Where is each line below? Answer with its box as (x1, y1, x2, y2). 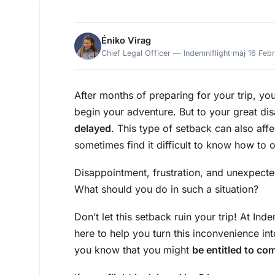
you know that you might (74, 244, 192, 256)
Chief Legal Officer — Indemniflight (101, 48, 230, 58)
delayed (74, 122, 111, 134)
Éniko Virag (101, 34, 151, 45)
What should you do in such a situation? (74, 183, 258, 195)
